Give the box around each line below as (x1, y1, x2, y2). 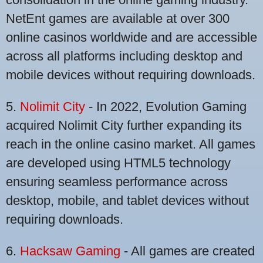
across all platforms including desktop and (6, 49, 242, 64)
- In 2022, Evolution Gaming (85, 99, 247, 114)
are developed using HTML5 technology (6, 156, 231, 171)
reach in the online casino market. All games (6, 137, 255, 152)
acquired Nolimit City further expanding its (6, 118, 242, 133)
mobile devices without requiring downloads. (6, 68, 255, 83)
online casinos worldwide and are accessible (6, 30, 257, 45)
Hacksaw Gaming (20, 244, 120, 259)
